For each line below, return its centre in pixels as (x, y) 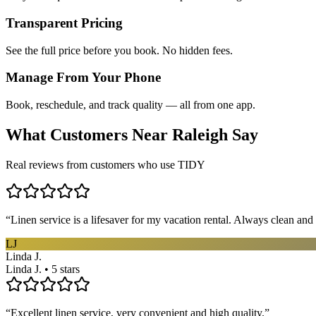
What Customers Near (89, 135)
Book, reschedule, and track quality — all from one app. (130, 105)
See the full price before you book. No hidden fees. (119, 50)
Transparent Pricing (64, 23)
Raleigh (200, 135)
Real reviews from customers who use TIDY (105, 164)
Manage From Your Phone (83, 78)
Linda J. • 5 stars (43, 269)
